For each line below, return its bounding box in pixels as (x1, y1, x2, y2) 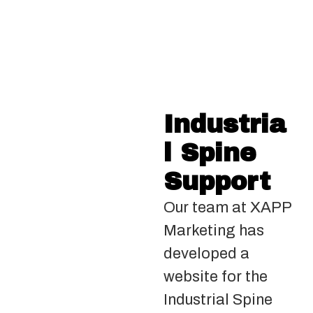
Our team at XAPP (163, 199, 291, 216)
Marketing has (163, 222, 264, 239)
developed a (163, 245, 249, 262)
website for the (163, 268, 268, 285)
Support (163, 168, 270, 196)
